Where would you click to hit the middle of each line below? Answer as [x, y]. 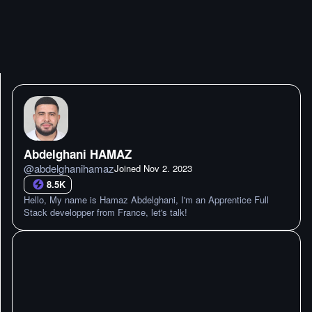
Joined [129, 168]
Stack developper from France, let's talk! [106, 212]
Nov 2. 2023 [168, 168]
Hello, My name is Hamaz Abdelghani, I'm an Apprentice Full [146, 200]
